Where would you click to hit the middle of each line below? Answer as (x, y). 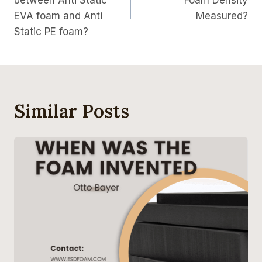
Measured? (222, 16)
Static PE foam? (51, 32)
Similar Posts (72, 111)
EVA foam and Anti (58, 16)
